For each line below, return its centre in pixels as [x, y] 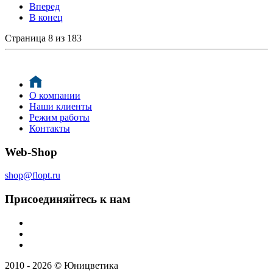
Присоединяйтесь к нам [68, 199]
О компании [55, 95]
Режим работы [59, 117]
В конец [46, 17]
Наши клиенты [61, 106]
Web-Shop [31, 152]
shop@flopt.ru [33, 175]
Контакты [50, 128]
